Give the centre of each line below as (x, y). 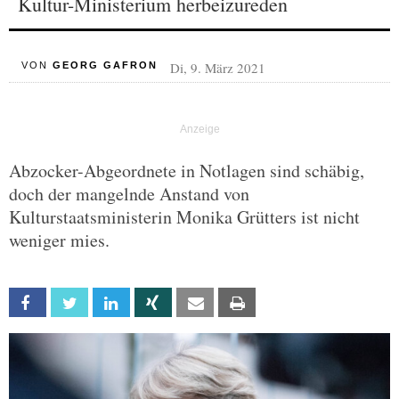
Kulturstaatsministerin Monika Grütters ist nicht (184, 217)
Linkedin (149, 303)
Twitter (106, 303)
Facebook (71, 303)
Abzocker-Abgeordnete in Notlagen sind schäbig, (187, 171)
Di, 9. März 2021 (217, 68)
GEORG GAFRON (105, 65)
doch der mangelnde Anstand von (129, 194)
